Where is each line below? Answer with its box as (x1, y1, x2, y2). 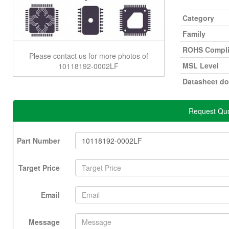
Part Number (17, 135, 60, 146)
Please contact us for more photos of (29, 50, 148, 61)
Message (29, 217, 60, 227)
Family (182, 29, 205, 39)
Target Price (18, 163, 60, 173)
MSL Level (182, 60, 219, 71)
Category (182, 13, 214, 23)
